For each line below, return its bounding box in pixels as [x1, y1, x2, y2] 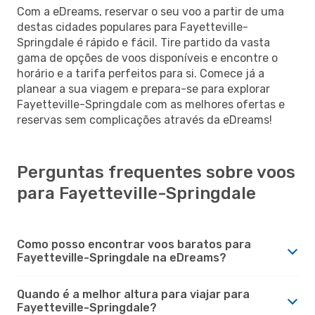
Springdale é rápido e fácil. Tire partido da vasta [17, 35, 270, 49]
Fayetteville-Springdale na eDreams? [17, 250, 226, 264]
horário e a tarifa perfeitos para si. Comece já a [17, 66, 264, 80]
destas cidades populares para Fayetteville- [17, 20, 248, 34]
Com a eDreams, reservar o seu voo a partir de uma [17, 4, 284, 18]
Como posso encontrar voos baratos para [17, 237, 251, 251]
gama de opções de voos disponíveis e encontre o [17, 51, 278, 65]
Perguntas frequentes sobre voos [17, 162, 295, 182]
